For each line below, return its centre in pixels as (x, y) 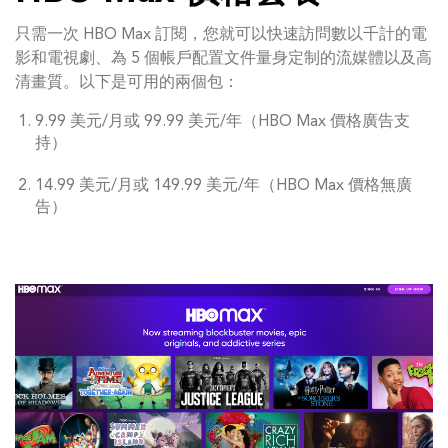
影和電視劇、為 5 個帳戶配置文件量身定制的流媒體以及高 (223, 59)
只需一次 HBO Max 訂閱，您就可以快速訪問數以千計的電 (221, 35)
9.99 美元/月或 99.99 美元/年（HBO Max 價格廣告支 (222, 122)
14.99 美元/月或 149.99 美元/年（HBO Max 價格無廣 (223, 186)
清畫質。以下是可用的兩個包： (127, 83)
